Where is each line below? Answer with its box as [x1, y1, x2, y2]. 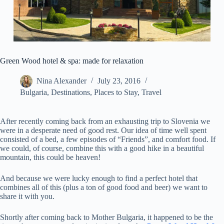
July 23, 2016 [97, 76, 140, 85]
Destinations [51, 88, 90, 97]
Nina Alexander [36, 76, 86, 85]
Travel [141, 88, 161, 97]
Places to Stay [94, 88, 137, 97]
